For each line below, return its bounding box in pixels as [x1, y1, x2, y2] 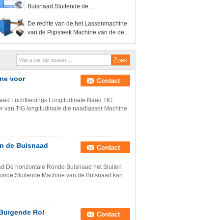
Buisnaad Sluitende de [27, 3, 88, 10]
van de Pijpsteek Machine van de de [27, 29, 124, 36]
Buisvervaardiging [27, 38, 76, 45]
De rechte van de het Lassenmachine [27, 20, 127, 27]
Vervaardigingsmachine [27, 12, 91, 19]
